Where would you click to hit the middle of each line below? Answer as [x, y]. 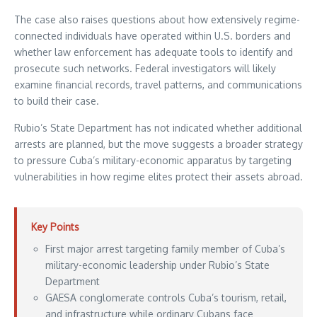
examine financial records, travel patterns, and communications [158, 84]
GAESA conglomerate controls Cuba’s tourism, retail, [166, 297]
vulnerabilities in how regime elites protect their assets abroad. [158, 176]
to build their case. [57, 100]
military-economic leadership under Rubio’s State [157, 265]
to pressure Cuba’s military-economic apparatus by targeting [153, 160]
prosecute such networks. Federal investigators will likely [145, 68]
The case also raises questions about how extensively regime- [157, 19]
